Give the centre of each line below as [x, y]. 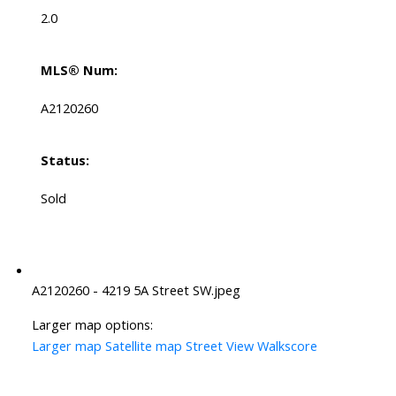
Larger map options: [92, 325]
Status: [65, 160]
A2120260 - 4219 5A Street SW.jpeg [136, 290]
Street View [219, 346]
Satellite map [143, 346]
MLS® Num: [79, 70]
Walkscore [287, 346]
